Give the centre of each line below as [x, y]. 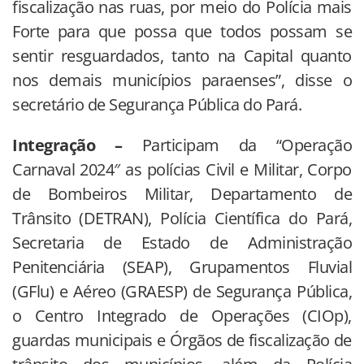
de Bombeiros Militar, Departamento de [182, 193]
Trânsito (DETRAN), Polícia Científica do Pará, [182, 218]
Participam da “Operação [237, 145]
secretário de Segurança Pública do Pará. [157, 104]
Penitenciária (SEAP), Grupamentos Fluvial [182, 266]
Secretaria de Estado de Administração [182, 242]
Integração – [67, 145]
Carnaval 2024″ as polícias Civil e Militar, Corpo [182, 169]
